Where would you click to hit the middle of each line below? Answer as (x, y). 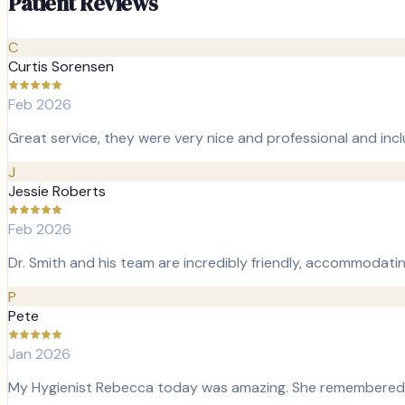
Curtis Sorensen (61, 67)
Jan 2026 (39, 354)
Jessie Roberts (57, 192)
